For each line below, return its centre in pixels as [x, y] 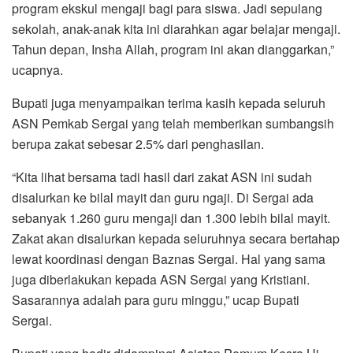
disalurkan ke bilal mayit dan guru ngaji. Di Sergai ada [163, 198]
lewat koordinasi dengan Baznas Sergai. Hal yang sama [169, 259]
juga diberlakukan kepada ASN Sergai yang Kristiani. [161, 280]
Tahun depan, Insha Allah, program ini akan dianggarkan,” [173, 50]
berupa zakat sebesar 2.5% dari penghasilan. [138, 144]
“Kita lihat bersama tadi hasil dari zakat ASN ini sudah [162, 177]
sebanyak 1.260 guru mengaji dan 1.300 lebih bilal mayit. [171, 218]
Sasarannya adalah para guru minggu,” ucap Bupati [156, 300]
